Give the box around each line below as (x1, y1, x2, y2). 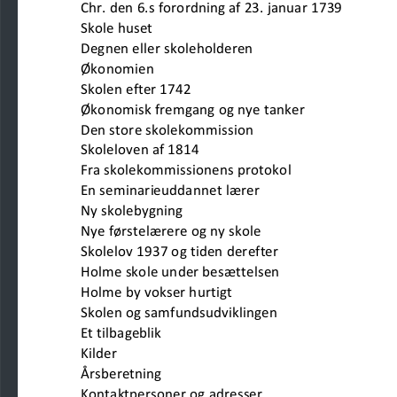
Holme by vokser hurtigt (80, 283, 331, 301)
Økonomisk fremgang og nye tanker (80, 100, 383, 119)
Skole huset (80, 19, 308, 37)
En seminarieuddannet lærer (80, 182, 352, 200)
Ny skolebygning (80, 202, 310, 221)
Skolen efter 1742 (80, 80, 305, 98)
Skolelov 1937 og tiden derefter (80, 243, 335, 261)
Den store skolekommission (80, 121, 321, 139)
